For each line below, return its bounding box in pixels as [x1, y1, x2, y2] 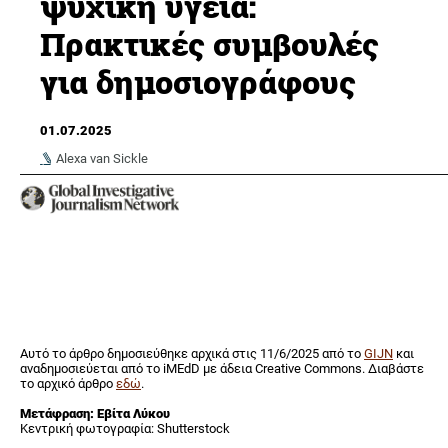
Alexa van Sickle [56, 150, 148, 166]
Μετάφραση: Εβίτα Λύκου [20, 406, 170, 422]
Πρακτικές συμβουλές [40, 22, 379, 66]
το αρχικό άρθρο [20, 376, 116, 392]
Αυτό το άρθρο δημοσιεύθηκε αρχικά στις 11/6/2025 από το [20, 346, 364, 362]
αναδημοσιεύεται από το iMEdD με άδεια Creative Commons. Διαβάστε [20, 361, 424, 377]
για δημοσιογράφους [40, 60, 356, 104]
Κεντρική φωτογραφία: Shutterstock [20, 421, 230, 437]
